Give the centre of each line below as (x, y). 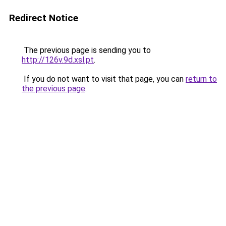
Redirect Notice (44, 18)
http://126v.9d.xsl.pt (58, 60)
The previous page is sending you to (86, 50)
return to (201, 79)
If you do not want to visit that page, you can (104, 79)
